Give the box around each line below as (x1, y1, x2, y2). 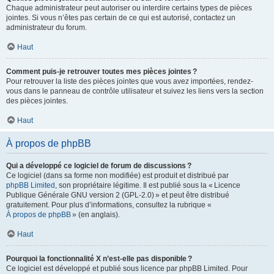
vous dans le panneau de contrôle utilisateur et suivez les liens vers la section (6, 87, 264, 95)
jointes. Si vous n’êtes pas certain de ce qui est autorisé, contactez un (6, 13, 235, 22)
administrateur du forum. (6, 23, 87, 32)
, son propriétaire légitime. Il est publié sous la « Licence (55, 181, 240, 190)
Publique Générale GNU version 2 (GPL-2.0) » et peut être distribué (6, 191, 229, 199)
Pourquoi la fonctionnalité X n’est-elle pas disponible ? (6, 254, 192, 263)
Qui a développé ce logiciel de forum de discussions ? (6, 161, 191, 170)
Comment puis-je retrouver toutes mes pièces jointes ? (6, 67, 197, 76)
